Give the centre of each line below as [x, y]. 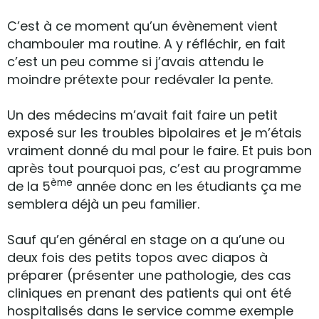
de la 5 [29, 186]
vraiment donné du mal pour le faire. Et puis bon [159, 151]
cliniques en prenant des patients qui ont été [149, 293]
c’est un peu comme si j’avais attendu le [135, 62]
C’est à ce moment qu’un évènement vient [142, 26]
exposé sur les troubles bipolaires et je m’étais [155, 133]
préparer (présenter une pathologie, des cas [149, 275]
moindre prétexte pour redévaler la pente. [140, 79]
